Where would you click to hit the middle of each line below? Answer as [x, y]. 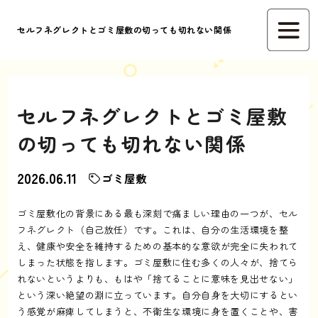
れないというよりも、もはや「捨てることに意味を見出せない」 [157, 278]
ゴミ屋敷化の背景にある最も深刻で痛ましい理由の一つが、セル [157, 213]
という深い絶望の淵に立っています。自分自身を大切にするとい [157, 295]
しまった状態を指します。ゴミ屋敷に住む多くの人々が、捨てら [157, 262]
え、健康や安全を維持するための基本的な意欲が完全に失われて [157, 246]
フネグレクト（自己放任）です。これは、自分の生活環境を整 [153, 229]
